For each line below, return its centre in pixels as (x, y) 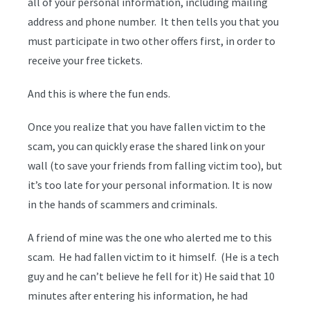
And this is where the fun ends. (99, 93)
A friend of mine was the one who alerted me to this (150, 237)
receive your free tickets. (85, 60)
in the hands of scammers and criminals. (122, 204)
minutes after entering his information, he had (138, 295)
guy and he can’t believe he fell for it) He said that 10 (151, 276)
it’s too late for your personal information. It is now (150, 185)
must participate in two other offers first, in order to (152, 41)
